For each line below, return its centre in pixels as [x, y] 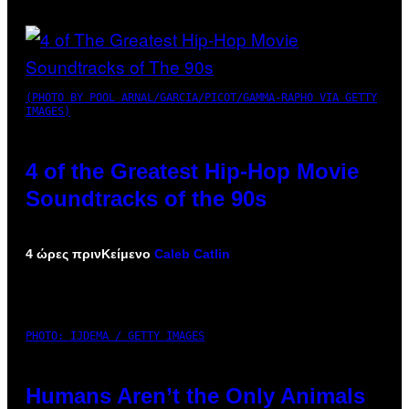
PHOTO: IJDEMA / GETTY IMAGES [115, 336]
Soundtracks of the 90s [146, 198]
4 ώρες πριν [63, 253]
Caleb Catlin [192, 253]
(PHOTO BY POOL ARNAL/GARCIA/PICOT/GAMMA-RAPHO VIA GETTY [201, 97]
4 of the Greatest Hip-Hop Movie [192, 171]
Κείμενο [128, 253]
